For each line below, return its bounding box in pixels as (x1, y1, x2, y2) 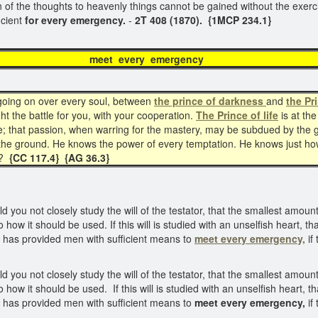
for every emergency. (25, 13, 126, 27)
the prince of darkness (154, 94, 266, 108)
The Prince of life (196, 108, 278, 122)
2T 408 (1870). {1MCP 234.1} (135, 13, 271, 27)
